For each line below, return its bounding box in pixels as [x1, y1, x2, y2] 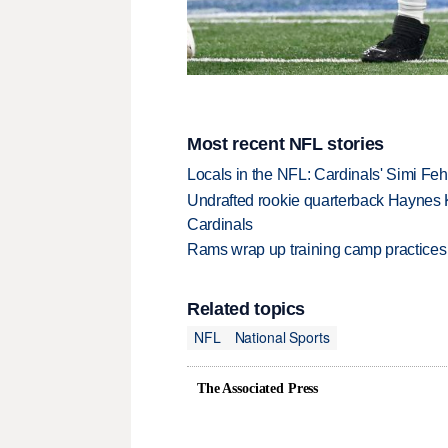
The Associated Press [197, 380, 319, 396]
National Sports [234, 327, 330, 348]
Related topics [187, 298, 306, 319]
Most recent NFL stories [187, 134, 384, 155]
